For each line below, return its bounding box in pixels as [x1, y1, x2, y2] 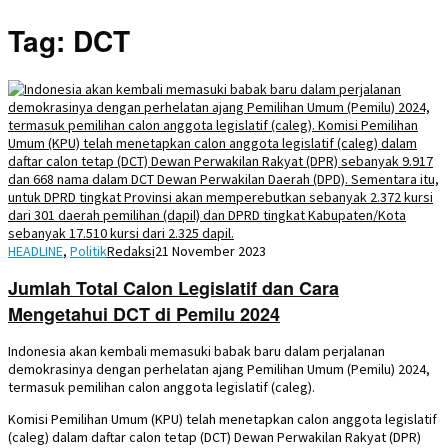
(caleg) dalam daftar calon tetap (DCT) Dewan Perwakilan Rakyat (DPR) [8, 427, 421, 446]
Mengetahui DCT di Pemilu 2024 [8, 300, 280, 327]
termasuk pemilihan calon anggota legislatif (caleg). [8, 377, 315, 396]
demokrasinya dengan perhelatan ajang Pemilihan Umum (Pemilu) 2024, [8, 359, 430, 378]
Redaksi [107, 241, 155, 260]
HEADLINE [8, 241, 63, 260]
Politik [70, 241, 107, 260]
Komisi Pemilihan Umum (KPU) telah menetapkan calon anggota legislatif [8, 409, 437, 428]
